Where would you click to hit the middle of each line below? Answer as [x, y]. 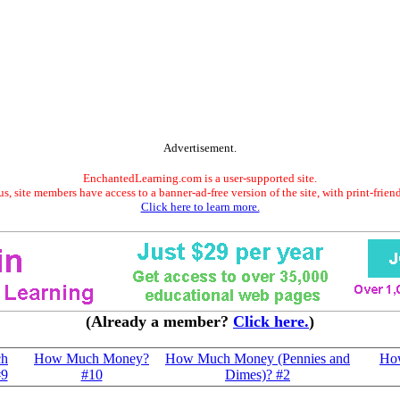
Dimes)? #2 [258, 375]
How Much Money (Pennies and [258, 358]
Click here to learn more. [200, 207]
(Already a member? [159, 321]
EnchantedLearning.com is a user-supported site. [200, 178]
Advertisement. [200, 148]
